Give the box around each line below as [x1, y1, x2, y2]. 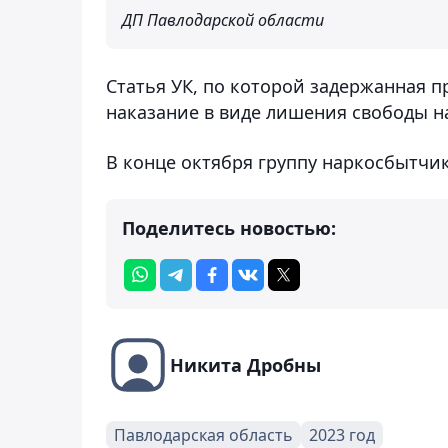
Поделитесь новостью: [122, 215, 336, 240]
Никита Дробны [170, 352, 321, 377]
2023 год [309, 423, 375, 446]
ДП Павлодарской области [122, 8, 324, 31]
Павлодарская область [114, 423, 293, 446]
